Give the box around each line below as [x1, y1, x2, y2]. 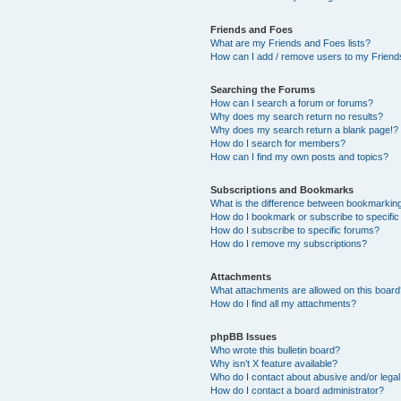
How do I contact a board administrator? [210, 384, 385, 396]
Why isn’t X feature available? [210, 357, 338, 369]
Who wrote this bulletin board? [210, 344, 341, 355]
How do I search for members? [210, 137, 346, 149]
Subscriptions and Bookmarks [210, 183, 354, 195]
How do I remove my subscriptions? [210, 237, 368, 249]
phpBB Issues [210, 330, 277, 342]
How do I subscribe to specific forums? [210, 224, 380, 235]
